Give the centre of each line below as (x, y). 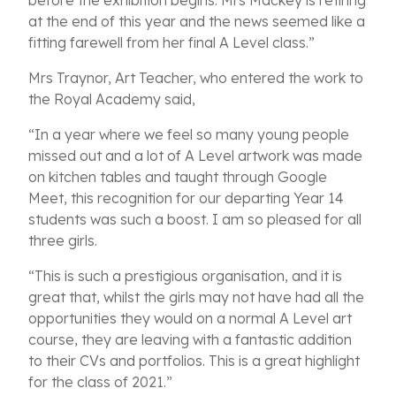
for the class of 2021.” (100, 382)
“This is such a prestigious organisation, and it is (185, 276)
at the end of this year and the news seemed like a (197, 22)
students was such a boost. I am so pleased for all (195, 220)
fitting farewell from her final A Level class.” (171, 43)
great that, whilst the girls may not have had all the (196, 297)
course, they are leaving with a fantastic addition (190, 340)
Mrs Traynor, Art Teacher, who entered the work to (196, 78)
